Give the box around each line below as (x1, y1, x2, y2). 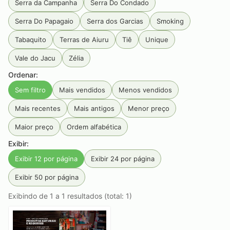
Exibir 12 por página (15, 155, 78, 163)
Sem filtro (15, 86, 46, 94)
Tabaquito (15, 35, 46, 44)
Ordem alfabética (67, 123, 121, 131)
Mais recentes (15, 104, 61, 112)
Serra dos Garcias (87, 17, 143, 25)
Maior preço (15, 123, 53, 131)
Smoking (157, 17, 184, 25)
